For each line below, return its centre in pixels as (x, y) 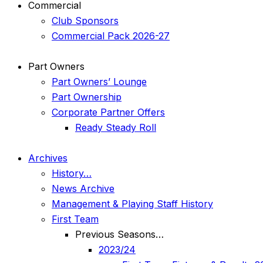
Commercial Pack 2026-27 (111, 36)
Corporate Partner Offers (108, 112)
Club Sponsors (85, 21)
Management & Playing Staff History (132, 203)
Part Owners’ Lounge (99, 81)
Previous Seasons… (119, 234)
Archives (48, 158)
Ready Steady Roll (116, 127)
